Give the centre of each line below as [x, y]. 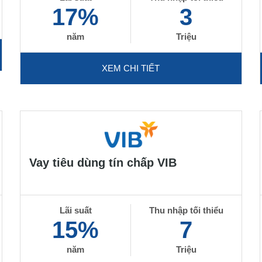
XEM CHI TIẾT [131, 68]
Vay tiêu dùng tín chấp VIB [103, 163]
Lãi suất [75, 210]
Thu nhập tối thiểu [186, 210]
